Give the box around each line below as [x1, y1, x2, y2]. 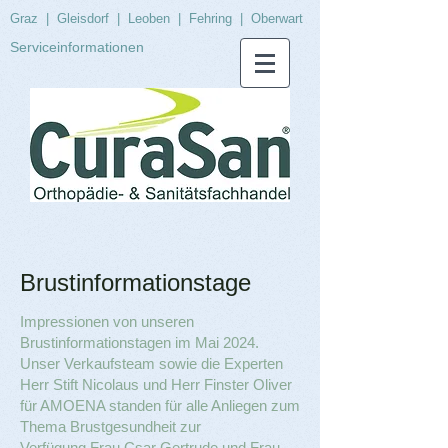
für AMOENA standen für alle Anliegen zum [20, 397, 300, 414]
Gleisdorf [57, 11, 113, 26]
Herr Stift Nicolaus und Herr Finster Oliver [20, 376, 292, 393]
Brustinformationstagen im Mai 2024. [20, 334, 259, 351]
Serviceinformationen [10, 39, 144, 55]
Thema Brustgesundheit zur [20, 418, 201, 435]
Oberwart [251, 11, 303, 26]
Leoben [128, 11, 170, 26]
